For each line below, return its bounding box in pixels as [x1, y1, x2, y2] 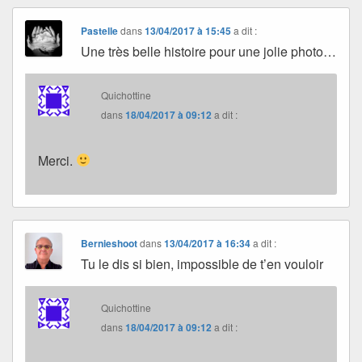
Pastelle [81, 23, 119, 38]
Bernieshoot [81, 235, 138, 250]
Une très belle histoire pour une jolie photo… [81, 41, 337, 61]
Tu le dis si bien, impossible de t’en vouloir [81, 254, 324, 273]
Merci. [38, 150, 76, 170]
